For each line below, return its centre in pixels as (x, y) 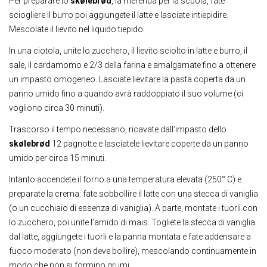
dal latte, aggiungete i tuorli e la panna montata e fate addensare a (130, 236)
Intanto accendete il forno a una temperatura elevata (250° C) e (125, 179)
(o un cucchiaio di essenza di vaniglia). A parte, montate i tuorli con (133, 208)
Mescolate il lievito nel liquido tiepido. (77, 29)
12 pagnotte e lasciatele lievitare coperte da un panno (149, 143)
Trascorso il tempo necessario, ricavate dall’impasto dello (118, 129)
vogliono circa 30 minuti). (57, 108)
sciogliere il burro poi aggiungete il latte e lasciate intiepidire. (119, 15)
